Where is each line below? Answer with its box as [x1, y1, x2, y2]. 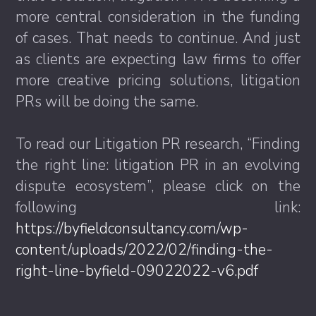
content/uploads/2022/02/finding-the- [16, 240, 274, 260]
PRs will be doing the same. [16, 92, 199, 112]
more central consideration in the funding [16, 7, 300, 28]
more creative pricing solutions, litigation [16, 71, 300, 91]
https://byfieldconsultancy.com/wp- [16, 219, 249, 239]
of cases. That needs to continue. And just [16, 28, 300, 49]
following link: [16, 197, 300, 218]
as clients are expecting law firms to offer [16, 49, 300, 70]
